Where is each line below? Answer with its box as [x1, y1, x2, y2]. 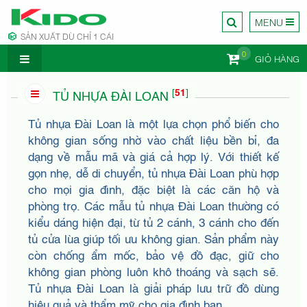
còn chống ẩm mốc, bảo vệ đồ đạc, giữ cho [28, 246, 279, 262]
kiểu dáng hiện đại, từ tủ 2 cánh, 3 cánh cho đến [28, 213, 279, 230]
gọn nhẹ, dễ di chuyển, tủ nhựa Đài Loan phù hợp [28, 164, 279, 180]
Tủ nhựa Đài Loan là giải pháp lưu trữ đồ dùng [28, 279, 279, 295]
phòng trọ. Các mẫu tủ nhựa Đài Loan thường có [28, 197, 279, 213]
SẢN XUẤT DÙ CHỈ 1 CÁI [21, 30, 114, 42]
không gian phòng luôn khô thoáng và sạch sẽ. [28, 262, 279, 279]
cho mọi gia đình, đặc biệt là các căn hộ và [28, 180, 279, 197]
